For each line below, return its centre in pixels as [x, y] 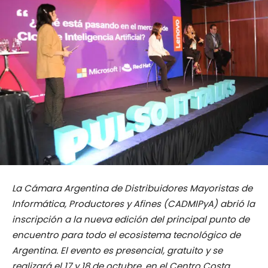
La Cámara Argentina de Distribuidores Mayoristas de [132, 188]
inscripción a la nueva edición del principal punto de [131, 220]
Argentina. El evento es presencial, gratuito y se [117, 251]
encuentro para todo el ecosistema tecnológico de [126, 235]
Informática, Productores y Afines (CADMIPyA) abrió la [133, 204]
